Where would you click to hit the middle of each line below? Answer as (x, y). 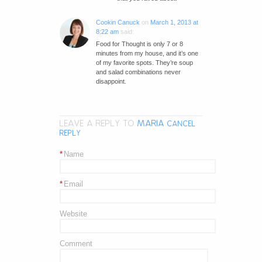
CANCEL (181, 124)
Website (73, 214)
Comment (76, 244)
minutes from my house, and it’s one (147, 54)
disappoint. (111, 82)
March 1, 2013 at (174, 23)
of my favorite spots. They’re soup (144, 63)
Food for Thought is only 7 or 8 (139, 44)
